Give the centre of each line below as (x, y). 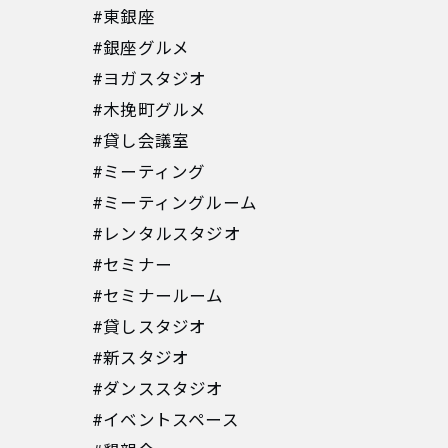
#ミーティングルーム (174, 204)
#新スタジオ (141, 359)
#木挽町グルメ (149, 111)
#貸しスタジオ (149, 328)
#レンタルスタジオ (166, 235)
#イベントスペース (165, 421)
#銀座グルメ (141, 49)
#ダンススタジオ (158, 390)
